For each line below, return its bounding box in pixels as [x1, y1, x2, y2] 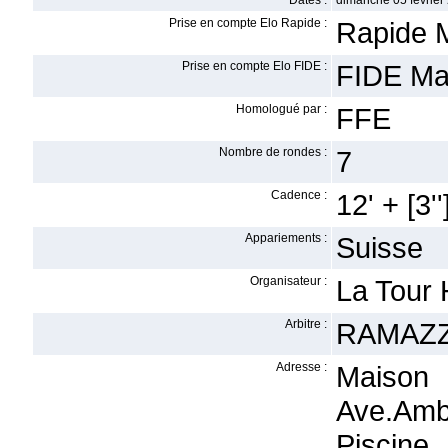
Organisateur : [250, 274, 327, 288]
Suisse [336, 231, 423, 264]
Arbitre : [285, 317, 327, 331]
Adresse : [276, 360, 327, 374]
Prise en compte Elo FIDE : [182, 59, 327, 73]
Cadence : [271, 188, 327, 202]
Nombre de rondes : [219, 145, 327, 159]
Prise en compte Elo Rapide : [169, 16, 327, 30]
